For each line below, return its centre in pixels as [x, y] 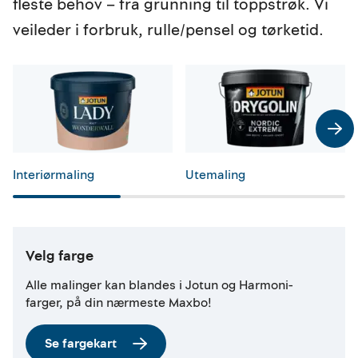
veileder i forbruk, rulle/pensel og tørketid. [168, 30]
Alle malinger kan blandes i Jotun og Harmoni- [159, 286]
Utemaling [215, 175]
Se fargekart [81, 344]
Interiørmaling [54, 175]
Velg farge [60, 257]
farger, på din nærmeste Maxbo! [119, 303]
